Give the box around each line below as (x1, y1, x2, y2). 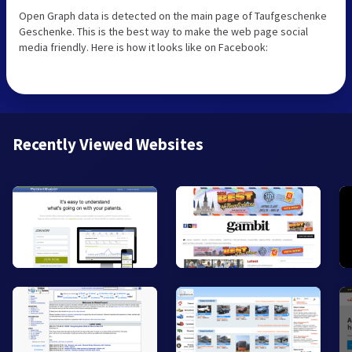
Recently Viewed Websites (13, 134, 203, 156)
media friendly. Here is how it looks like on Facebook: (19, 40, 268, 55)
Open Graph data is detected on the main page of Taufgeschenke (19, 9, 327, 24)
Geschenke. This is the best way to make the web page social (19, 24, 308, 39)
